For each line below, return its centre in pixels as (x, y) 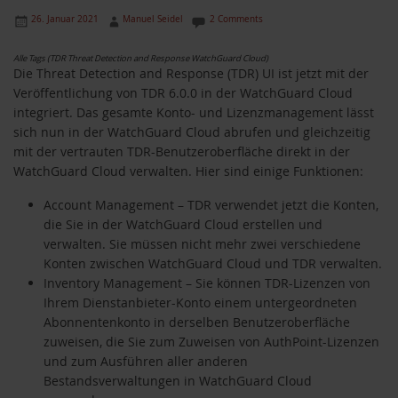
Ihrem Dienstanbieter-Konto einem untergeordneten (200, 303)
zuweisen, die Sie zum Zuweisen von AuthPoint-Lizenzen (211, 342)
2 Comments (236, 19)
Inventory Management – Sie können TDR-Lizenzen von (207, 283)
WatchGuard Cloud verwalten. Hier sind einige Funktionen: (188, 171)
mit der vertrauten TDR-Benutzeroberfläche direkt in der (182, 152)
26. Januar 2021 (65, 19)
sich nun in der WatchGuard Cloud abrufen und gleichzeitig (192, 132)
